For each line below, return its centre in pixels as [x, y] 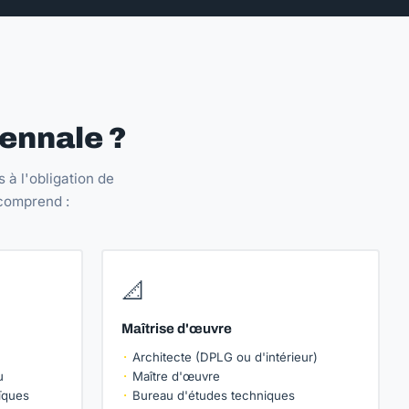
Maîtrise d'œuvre [177, 329]
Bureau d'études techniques [214, 395]
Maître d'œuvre [176, 376]
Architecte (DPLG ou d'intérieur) [225, 357]
